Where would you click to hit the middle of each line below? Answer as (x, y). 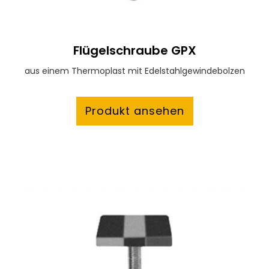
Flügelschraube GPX (134, 51)
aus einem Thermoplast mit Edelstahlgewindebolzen (134, 71)
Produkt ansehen (134, 111)
